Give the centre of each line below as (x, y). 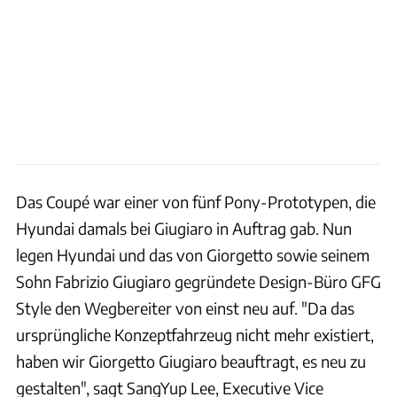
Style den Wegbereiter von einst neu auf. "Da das (185, 307)
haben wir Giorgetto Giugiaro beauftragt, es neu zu (191, 361)
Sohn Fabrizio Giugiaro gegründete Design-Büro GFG (198, 281)
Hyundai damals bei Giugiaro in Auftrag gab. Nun (184, 228)
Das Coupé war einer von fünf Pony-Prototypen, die (196, 201)
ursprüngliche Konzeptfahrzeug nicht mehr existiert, (195, 334)
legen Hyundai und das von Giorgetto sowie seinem (193, 254)
